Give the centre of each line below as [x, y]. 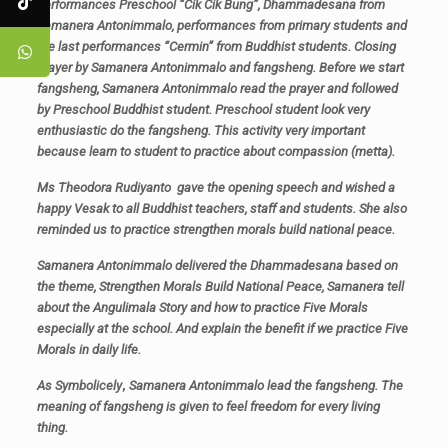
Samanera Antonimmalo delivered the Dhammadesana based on [217, 265]
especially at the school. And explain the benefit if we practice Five [222, 328]
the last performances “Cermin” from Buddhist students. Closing [216, 46]
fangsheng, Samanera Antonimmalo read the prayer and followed [217, 88]
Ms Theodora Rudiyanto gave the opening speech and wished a [215, 187]
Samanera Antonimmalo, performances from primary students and [221, 25]
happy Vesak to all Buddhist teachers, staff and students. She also [221, 208]
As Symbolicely [79, 385]
